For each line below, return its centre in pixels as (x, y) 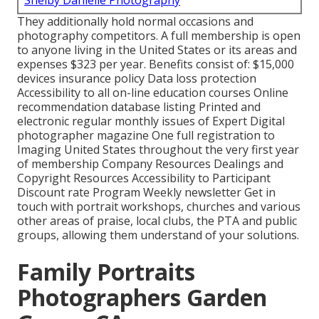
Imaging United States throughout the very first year (158, 150)
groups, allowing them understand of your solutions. (158, 235)
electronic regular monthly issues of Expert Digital (151, 121)
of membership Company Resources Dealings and (150, 164)
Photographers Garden (142, 298)
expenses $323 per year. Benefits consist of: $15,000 (156, 64)
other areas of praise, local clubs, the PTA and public (157, 221)
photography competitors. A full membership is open (159, 36)
